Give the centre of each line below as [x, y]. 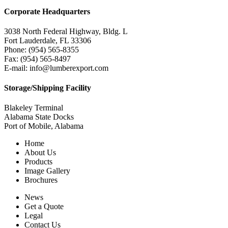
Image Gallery [47, 171]
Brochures [41, 180]
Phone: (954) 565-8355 [41, 49]
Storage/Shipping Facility [48, 88]
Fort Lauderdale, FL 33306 [48, 40]
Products [38, 162]
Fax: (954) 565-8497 [37, 59]
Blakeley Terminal [34, 108]
